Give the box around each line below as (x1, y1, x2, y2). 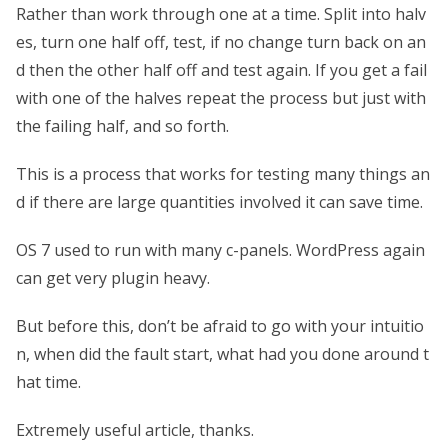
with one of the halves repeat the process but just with (16, 86, 426, 109)
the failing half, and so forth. (16, 114, 229, 137)
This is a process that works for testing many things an (16, 162, 430, 185)
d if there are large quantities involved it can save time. (16, 190, 423, 213)
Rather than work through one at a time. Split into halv (16, 2, 426, 25)
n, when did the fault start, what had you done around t (16, 342, 429, 365)
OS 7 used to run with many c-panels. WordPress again (16, 238, 425, 261)
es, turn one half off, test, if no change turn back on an (16, 30, 426, 53)
